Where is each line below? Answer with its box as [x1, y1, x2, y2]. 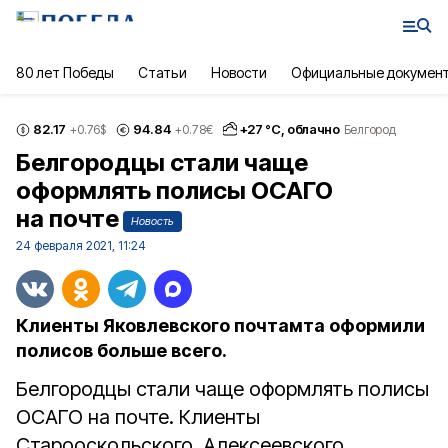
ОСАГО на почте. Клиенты [16, 405, 260, 429]
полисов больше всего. [16, 340, 227, 361]
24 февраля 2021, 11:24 [16, 238, 146, 253]
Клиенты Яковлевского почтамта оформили [16, 315, 425, 336]
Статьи [138, 64, 187, 81]
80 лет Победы [16, 64, 115, 81]
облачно [287, 121, 340, 137]
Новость [131, 214, 174, 228]
